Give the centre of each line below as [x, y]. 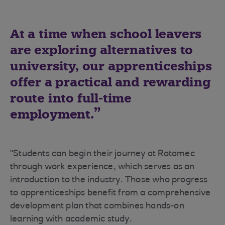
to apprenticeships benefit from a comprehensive [110, 193]
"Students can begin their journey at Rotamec [102, 154]
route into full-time [71, 98]
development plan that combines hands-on [97, 206]
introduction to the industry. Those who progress [109, 180]
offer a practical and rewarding [110, 82]
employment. [52, 114]
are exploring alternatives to [102, 50]
